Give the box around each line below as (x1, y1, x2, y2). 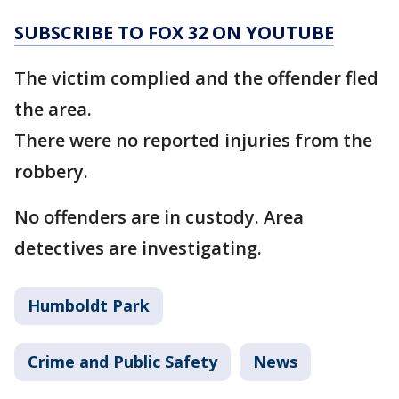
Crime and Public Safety (28, 351, 217, 372)
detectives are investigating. (14, 236, 271, 260)
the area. (14, 97, 96, 121)
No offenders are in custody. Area (14, 205, 304, 229)
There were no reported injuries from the (14, 128, 372, 152)
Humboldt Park (28, 295, 150, 316)
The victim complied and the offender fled (14, 66, 379, 90)
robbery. (14, 159, 88, 183)
